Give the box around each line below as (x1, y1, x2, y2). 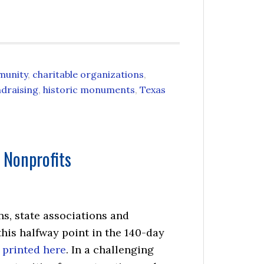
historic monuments (43, 84, 135, 95)
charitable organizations (32, 68, 144, 80)
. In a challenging (66, 243, 154, 256)
